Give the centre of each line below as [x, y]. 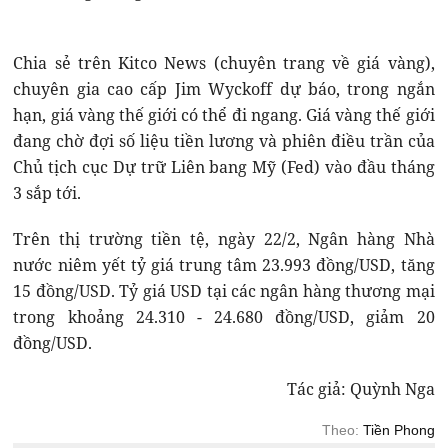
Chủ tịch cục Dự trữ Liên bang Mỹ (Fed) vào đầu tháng [224, 167]
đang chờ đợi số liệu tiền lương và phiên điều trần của [224, 141]
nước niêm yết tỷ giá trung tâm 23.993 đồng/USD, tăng [224, 265]
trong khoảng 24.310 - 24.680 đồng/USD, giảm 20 [224, 317]
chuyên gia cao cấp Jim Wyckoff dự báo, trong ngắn [224, 89]
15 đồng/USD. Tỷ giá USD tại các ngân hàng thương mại [224, 291]
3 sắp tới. [47, 193]
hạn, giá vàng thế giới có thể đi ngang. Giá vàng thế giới [224, 115]
